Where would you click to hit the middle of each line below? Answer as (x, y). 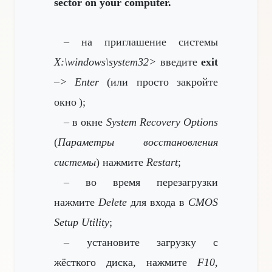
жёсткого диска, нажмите (126, 262)
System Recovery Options (162, 122)
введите (178, 62)
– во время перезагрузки (141, 182)
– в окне (85, 122)
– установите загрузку (130, 242)
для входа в (158, 202)
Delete (113, 202)
